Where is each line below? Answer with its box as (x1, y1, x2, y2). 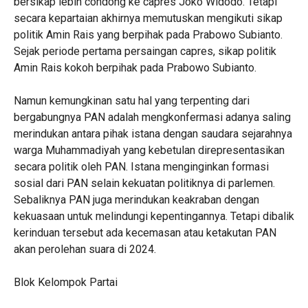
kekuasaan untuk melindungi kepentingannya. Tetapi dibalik (13, 210, 294, 223)
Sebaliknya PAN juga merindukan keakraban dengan (13, 193, 259, 206)
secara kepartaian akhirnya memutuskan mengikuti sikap (13, 12, 283, 25)
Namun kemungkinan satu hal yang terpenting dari (13, 94, 250, 107)
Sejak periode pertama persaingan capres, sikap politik (13, 45, 276, 58)
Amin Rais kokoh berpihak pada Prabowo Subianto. (13, 61, 256, 74)
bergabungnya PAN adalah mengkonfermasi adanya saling (13, 111, 291, 124)
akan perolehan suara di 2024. (13, 243, 156, 256)
